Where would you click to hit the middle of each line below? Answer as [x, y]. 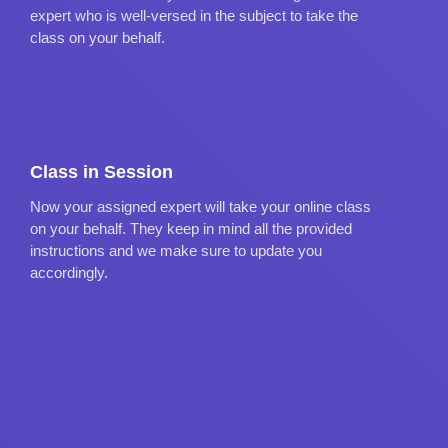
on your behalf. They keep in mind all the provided [191, 228]
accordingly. [69, 272]
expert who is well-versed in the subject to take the [194, 15]
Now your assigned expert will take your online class [200, 206]
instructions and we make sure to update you [176, 250]
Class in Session [101, 171]
